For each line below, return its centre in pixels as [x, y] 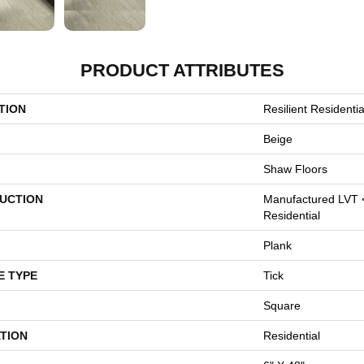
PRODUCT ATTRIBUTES [182, 70]
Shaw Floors [295, 169]
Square [282, 305]
